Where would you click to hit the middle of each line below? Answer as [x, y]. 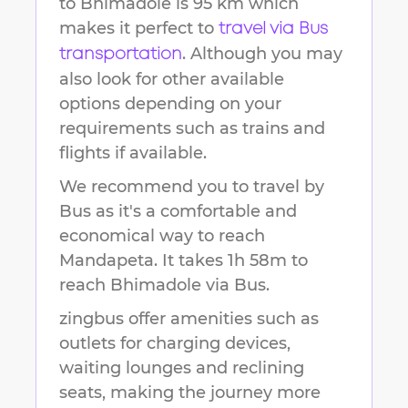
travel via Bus [273, 30]
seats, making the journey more [190, 393]
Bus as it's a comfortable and [178, 212]
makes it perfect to [137, 29]
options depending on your [170, 104]
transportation [121, 55]
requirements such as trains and [192, 129]
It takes [195, 261]
